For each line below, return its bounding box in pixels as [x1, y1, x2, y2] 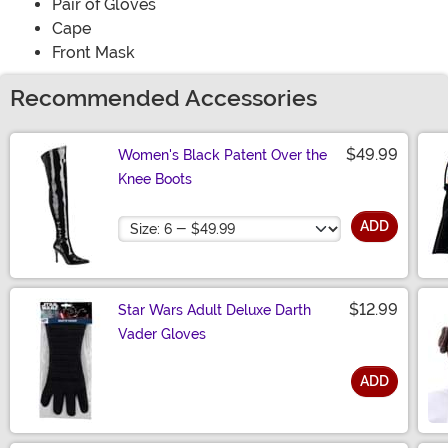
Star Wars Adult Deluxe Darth [118, 302, 311, 319]
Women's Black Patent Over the [118, 147, 327, 164]
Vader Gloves [118, 326, 206, 343]
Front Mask [52, 43, 135, 63]
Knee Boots [118, 171, 192, 188]
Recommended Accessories [10, 85, 317, 113]
